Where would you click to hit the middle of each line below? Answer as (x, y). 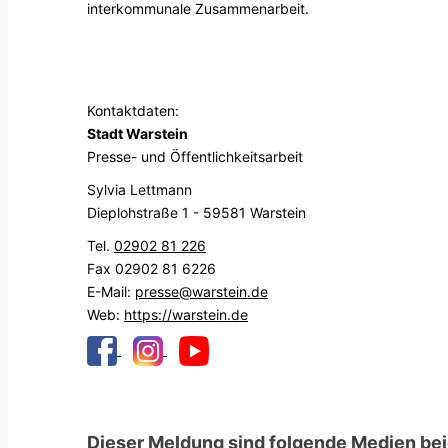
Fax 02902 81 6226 (151, 269)
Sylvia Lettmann (139, 190)
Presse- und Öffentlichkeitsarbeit (195, 157)
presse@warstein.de (201, 292)
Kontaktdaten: (133, 111)
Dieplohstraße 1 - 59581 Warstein (196, 213)
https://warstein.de (186, 315)
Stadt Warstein (137, 134)
